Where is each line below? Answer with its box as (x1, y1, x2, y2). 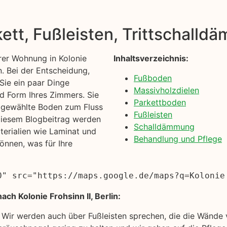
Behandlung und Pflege (134, 133, 222, 144)
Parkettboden (134, 97, 186, 107)
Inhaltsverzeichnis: (113, 53, 188, 64)
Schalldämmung (134, 121, 195, 132)
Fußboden (134, 72, 172, 83)
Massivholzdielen (134, 85, 199, 95)
